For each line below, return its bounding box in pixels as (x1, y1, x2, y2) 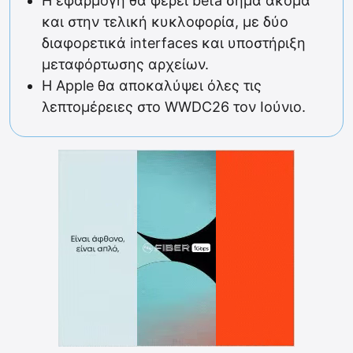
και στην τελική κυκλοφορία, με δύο (42, 13, 288, 31)
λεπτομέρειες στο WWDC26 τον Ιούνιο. (42, 98, 306, 116)
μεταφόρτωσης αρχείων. (42, 56, 209, 73)
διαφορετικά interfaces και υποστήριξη (42, 35, 306, 52)
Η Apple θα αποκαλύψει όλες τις (42, 77, 262, 95)
